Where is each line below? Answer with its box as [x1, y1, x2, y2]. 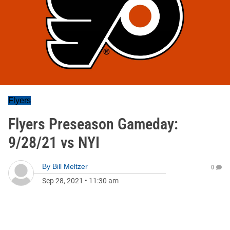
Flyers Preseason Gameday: [8, 115, 178, 133]
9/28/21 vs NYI [8, 133, 100, 151]
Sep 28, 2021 [42, 177, 83, 185]
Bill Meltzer [52, 162, 88, 170]
